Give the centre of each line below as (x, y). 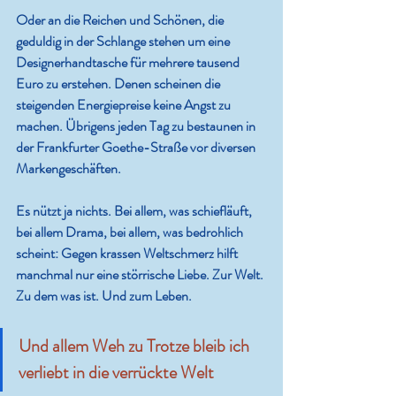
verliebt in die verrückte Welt (116, 373)
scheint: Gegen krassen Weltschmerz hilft (128, 254)
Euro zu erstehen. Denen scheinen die (119, 84)
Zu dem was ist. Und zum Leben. (104, 296)
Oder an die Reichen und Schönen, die (121, 20)
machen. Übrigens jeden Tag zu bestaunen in (137, 126)
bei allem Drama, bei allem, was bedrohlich (131, 232)
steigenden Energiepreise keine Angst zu (125, 105)
